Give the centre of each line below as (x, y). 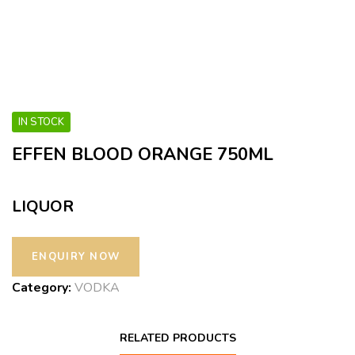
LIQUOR (43, 206)
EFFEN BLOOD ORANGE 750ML (143, 155)
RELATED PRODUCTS (177, 338)
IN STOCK (41, 122)
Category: (43, 288)
